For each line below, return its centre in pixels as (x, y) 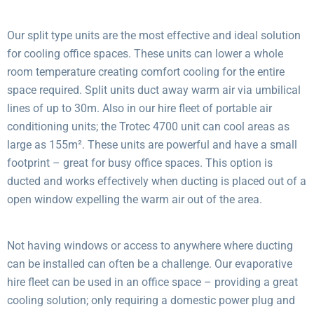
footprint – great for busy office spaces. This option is (140, 163)
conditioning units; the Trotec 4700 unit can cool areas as (148, 126)
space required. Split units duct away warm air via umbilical (154, 90)
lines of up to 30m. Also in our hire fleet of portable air (139, 108)
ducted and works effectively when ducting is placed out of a (157, 181)
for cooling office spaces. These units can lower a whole (145, 53)
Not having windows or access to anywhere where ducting (150, 245)
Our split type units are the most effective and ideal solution (154, 35)
